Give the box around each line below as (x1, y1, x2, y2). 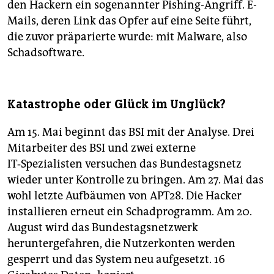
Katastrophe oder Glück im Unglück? (7, 97, 226, 113)
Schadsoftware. (7, 46, 84, 60)
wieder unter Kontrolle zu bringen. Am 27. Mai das (7, 173, 264, 187)
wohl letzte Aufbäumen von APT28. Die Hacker (7, 189, 242, 203)
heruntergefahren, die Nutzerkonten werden (7, 237, 235, 251)
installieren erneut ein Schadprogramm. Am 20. (7, 205, 252, 219)
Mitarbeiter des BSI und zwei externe (7, 141, 196, 155)
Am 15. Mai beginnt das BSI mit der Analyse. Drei (7, 125, 254, 139)
